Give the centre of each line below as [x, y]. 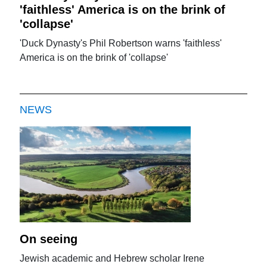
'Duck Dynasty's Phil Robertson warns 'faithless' [121, 44]
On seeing [49, 239]
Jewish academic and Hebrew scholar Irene [112, 259]
